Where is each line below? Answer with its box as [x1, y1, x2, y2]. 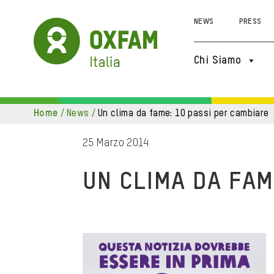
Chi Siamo [194, 55, 242, 66]
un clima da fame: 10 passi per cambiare [103, 109, 269, 119]
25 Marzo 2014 [83, 138, 149, 149]
